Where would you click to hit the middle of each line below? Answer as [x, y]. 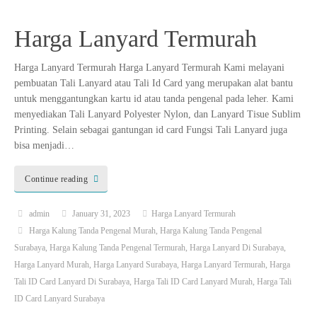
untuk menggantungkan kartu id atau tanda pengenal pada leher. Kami [154, 99]
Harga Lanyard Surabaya [135, 264]
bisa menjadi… [44, 146]
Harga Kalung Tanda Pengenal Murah [92, 230]
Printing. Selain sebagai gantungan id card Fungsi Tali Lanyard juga [151, 130]
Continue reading [56, 179]
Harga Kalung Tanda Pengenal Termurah [117, 247]
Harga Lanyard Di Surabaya [237, 247]
